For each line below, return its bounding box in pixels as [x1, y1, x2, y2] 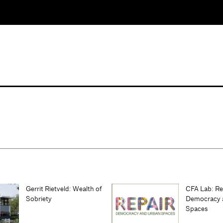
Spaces [186, 204, 208, 213]
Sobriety [26, 194, 52, 203]
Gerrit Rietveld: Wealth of [26, 184, 102, 193]
